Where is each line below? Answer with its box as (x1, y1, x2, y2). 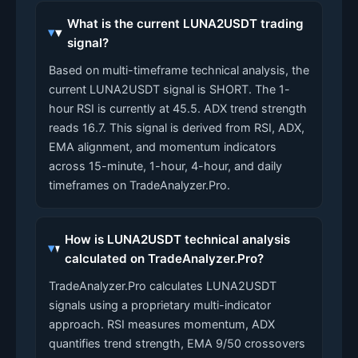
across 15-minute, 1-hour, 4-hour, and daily (49, 159, 282, 173)
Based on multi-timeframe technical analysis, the (49, 63, 309, 77)
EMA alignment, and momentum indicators (49, 140, 276, 153)
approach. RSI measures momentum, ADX (49, 317, 275, 331)
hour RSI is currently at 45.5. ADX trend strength (49, 101, 307, 115)
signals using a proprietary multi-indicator (49, 298, 271, 312)
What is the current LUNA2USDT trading (66, 16, 304, 31)
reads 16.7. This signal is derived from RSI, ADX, (49, 121, 304, 134)
